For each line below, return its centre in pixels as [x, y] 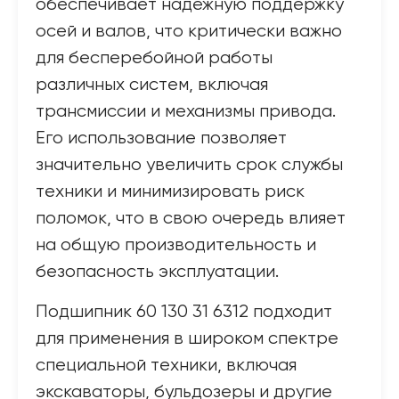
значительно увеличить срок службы [189, 165]
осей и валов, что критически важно [189, 32]
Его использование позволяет [161, 138]
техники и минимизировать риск [170, 192]
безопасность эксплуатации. [157, 272]
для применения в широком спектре [187, 339]
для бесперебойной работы [154, 58]
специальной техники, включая [166, 366]
